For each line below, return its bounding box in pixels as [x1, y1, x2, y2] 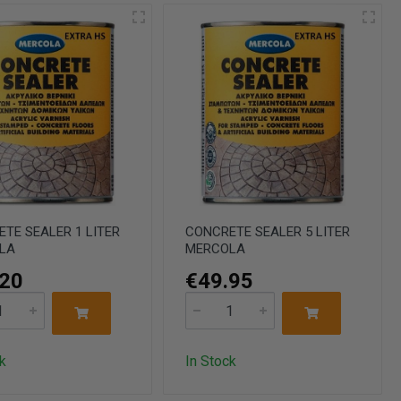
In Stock [184, 353, 236, 371]
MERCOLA [184, 241, 245, 258]
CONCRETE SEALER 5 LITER [184, 224, 350, 241]
